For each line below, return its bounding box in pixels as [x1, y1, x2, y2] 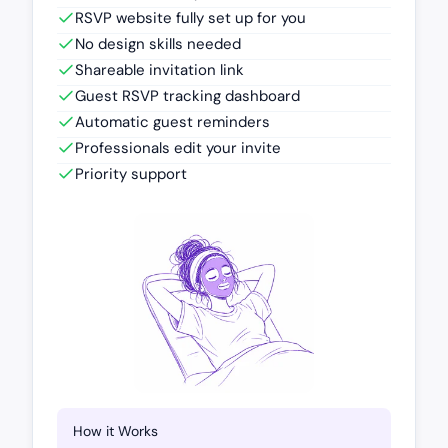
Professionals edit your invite [75, 137, 281, 158]
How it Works [73, 421, 158, 440]
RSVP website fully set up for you [75, 7, 306, 28]
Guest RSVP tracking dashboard [75, 85, 300, 106]
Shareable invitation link [75, 59, 244, 80]
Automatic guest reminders [75, 111, 270, 132]
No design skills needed [75, 33, 241, 54]
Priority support [75, 163, 187, 184]
